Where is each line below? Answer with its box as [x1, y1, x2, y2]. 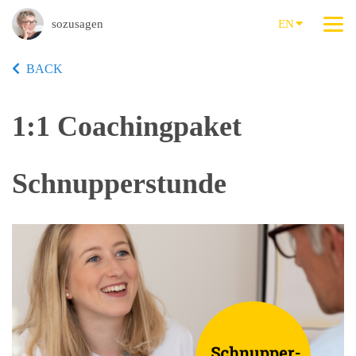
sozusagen [52, 17, 103, 30]
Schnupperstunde [12, 168, 226, 199]
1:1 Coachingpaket [12, 110, 242, 142]
